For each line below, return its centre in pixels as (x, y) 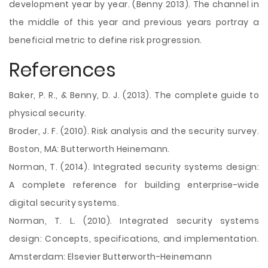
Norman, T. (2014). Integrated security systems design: (134, 167)
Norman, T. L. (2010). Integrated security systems (134, 221)
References (63, 70)
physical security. (48, 113)
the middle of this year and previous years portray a (134, 22)
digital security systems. (64, 203)
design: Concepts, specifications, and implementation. (134, 239)
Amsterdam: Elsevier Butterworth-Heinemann (110, 257)
